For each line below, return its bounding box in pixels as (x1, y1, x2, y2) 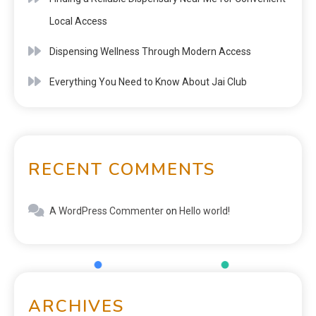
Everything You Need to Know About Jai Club (49, 75, 247, 87)
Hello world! (179, 205, 230, 217)
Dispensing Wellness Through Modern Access (49, 45, 251, 57)
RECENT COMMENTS (28, 157, 215, 181)
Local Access (49, 15, 107, 27)
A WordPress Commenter (49, 205, 164, 217)
